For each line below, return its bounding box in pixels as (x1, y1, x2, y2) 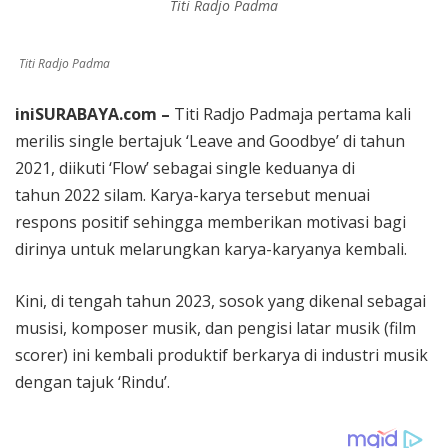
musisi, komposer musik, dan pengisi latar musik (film (15, 317, 416, 340)
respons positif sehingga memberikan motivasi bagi (15, 211, 406, 234)
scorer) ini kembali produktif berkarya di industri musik (15, 344, 428, 367)
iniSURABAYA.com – (15, 103, 174, 126)
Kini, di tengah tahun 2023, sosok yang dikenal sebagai (15, 290, 426, 313)
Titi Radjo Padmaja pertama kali (174, 103, 411, 126)
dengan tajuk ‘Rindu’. (15, 371, 170, 394)
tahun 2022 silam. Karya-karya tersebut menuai (15, 184, 370, 207)
